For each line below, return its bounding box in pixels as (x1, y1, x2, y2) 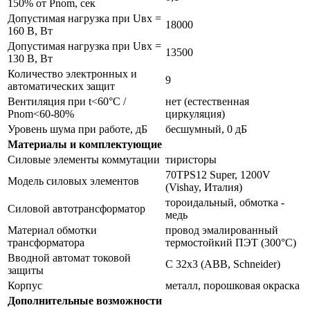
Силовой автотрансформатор (8, 202, 145, 215)
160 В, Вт (8, 24, 53, 37)
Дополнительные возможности (8, 294, 162, 307)
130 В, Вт (8, 52, 53, 64)
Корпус (8, 279, 42, 291)
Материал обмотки (8, 224, 97, 236)
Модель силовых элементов (8, 174, 139, 187)
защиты (8, 264, 44, 276)
